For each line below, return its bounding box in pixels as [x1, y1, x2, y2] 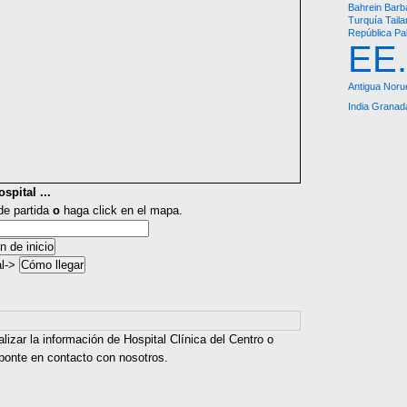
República [348, 27, 392, 38]
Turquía [348, 15, 382, 25]
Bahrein [348, 2, 382, 13]
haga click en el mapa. [60, 203, 183, 217]
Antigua [348, 81, 381, 92]
